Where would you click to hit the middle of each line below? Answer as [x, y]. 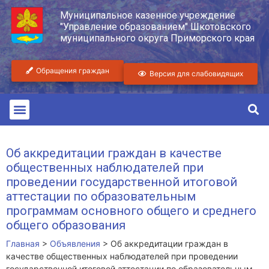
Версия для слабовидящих [196, 73]
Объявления [75, 243]
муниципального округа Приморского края [157, 38]
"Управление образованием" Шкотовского [155, 27]
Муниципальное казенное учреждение [147, 16]
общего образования [66, 225]
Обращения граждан [73, 70]
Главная [23, 243]
